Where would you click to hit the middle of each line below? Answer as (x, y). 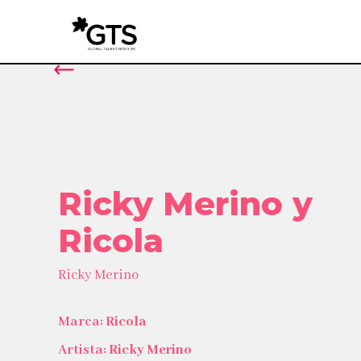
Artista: (83, 350)
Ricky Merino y (185, 203)
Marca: (82, 322)
